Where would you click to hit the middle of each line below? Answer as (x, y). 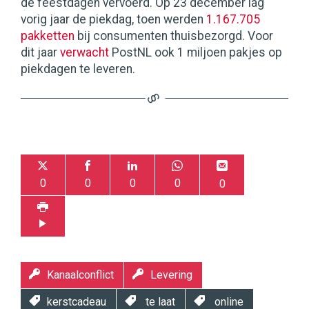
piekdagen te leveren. (79, 69)
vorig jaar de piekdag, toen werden (113, 20)
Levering (171, 275)
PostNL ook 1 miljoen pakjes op (196, 53)
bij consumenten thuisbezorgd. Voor (174, 36)
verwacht (84, 53)
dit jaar (40, 53)
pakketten (48, 36)
